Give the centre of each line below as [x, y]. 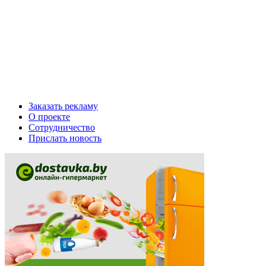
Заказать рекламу [63, 106]
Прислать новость [65, 138]
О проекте [49, 116]
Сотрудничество [62, 127]
